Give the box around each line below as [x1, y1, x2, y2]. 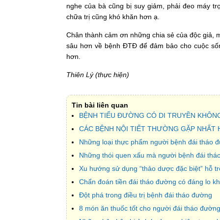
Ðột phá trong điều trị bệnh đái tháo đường [79, 191, 212, 199]
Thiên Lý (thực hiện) [66, 70, 129, 79]
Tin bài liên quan [71, 101, 128, 109]
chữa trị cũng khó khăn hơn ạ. [66, 12, 160, 21]
